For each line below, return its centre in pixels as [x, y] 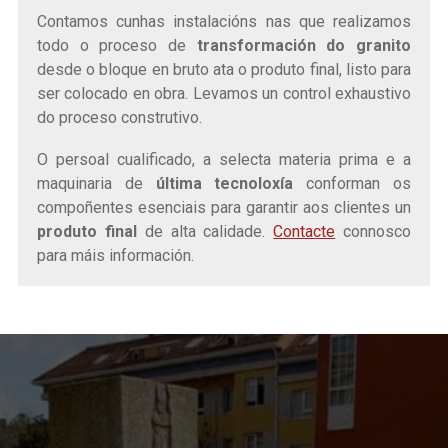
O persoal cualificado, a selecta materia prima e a [224, 159]
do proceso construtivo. [119, 117]
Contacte [304, 231]
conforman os [352, 183]
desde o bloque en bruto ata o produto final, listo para [224, 69]
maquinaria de [96, 183]
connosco [373, 231]
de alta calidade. [205, 231]
